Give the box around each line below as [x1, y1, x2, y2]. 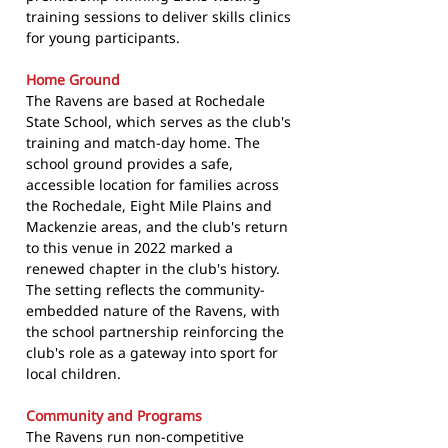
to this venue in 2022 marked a [26, 238, 233, 258]
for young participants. [26, 28, 180, 48]
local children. [26, 364, 121, 384]
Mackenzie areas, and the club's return [26, 217, 288, 237]
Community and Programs [26, 406, 202, 426]
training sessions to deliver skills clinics [26, 7, 291, 27]
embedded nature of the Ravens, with [26, 301, 280, 321]
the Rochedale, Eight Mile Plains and [26, 196, 272, 216]
